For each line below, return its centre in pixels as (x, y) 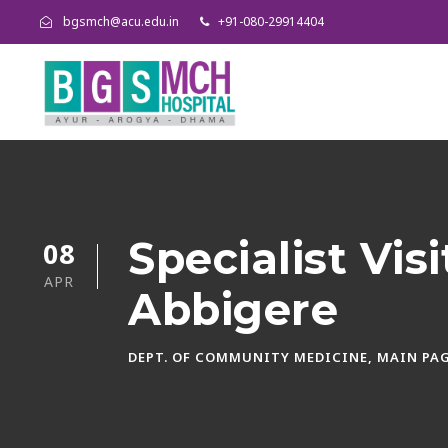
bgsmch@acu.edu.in (121, 21)
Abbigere (233, 309)
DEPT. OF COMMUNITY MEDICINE (248, 356)
